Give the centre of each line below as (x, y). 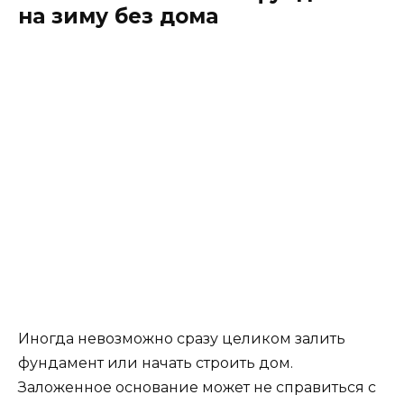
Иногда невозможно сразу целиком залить (182, 339)
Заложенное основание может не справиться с (197, 387)
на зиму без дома (118, 16)
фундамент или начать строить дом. (156, 363)
